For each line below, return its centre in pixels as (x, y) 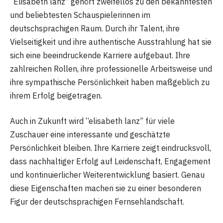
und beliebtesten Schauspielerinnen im (80, 15)
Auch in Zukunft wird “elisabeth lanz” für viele (92, 121)
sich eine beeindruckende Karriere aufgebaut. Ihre (100, 55)
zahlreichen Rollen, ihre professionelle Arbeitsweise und (111, 68)
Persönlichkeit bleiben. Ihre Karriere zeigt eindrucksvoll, (111, 148)
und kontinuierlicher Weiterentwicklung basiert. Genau (107, 175)
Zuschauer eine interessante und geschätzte (90, 135)
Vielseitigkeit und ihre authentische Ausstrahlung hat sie (111, 42)
